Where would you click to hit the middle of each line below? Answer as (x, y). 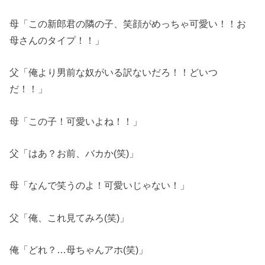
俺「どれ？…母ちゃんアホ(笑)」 (79, 249)
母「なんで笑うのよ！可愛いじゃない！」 (100, 185)
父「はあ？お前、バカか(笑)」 (74, 153)
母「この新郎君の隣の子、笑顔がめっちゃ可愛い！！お (128, 23)
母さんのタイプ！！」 (57, 40)
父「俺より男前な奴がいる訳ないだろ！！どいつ (114, 72)
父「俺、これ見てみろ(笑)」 (70, 217)
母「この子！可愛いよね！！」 (76, 121)
